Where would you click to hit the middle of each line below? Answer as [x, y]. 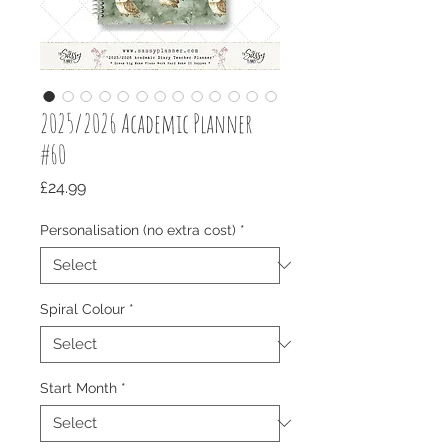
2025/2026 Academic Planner [146, 122]
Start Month [78, 387]
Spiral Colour [82, 308]
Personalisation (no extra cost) [138, 229]
